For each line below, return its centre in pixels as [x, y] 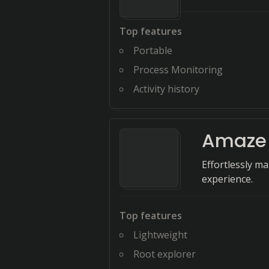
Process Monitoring [178, 70]
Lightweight [160, 235]
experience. [227, 179]
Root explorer [165, 254]
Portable [153, 50]
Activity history [166, 89]
